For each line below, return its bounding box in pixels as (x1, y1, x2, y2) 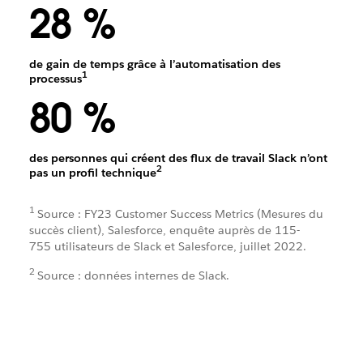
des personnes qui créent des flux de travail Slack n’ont (28, 150, 327, 165)
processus (28, 70, 82, 86)
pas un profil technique (28, 164, 156, 180)
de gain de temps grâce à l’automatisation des (28, 56, 280, 71)
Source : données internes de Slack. (36, 267, 229, 283)
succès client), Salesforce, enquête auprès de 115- (28, 222, 300, 237)
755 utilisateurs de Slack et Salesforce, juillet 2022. (28, 238, 306, 254)
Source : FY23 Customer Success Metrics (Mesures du (36, 206, 323, 221)
